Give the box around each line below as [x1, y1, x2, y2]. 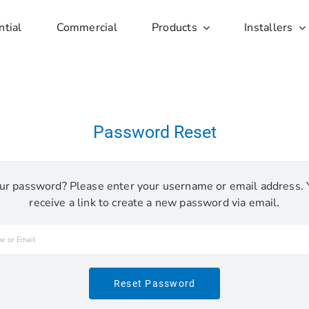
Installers [244, 19, 293, 35]
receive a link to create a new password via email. [29, 195, 280, 210]
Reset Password [113, 278, 196, 289]
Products [151, 19, 197, 35]
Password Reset [92, 122, 217, 142]
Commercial [56, 19, 117, 35]
